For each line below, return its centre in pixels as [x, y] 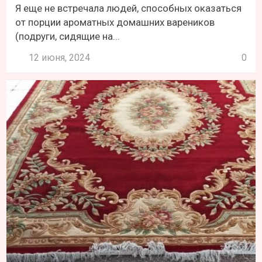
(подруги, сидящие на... [68, 37]
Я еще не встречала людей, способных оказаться [129, 8]
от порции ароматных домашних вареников [115, 23]
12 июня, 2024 [60, 58]
